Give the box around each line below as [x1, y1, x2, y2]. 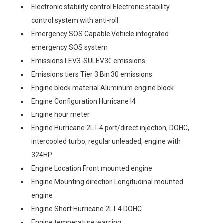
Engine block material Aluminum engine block [31, 84, 174, 92]
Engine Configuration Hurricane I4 [31, 97, 136, 105]
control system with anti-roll [31, 16, 118, 24]
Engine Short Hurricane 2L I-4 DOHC [31, 205, 142, 213]
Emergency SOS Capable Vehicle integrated [31, 30, 169, 38]
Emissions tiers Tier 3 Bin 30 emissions [31, 70, 152, 78]
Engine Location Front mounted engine [31, 164, 152, 172]
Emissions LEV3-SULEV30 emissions [31, 57, 145, 65]
